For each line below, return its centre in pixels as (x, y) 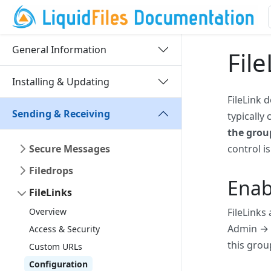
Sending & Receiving (61, 113)
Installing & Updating (61, 81)
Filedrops (51, 171)
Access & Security (64, 229)
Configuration (58, 264)
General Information (59, 49)
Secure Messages (70, 149)
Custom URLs (56, 247)
